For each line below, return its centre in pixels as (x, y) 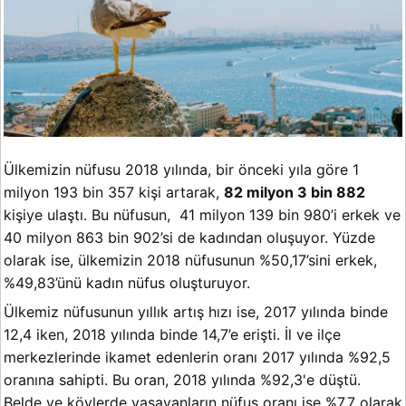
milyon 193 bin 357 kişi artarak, (114, 193)
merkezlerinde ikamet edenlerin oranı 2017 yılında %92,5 (197, 358)
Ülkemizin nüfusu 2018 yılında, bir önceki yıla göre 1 (181, 170)
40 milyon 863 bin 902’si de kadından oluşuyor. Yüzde (189, 238)
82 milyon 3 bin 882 (295, 193)
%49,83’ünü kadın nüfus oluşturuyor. (127, 283)
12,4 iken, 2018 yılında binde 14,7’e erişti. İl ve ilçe (172, 335)
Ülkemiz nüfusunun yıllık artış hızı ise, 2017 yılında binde (196, 312)
